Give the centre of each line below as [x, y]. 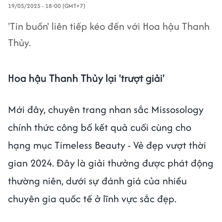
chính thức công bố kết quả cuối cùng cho [100, 127]
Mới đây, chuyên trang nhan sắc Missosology [106, 109]
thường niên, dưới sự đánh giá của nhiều [97, 181]
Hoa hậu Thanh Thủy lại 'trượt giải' [86, 78]
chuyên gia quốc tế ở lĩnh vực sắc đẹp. [92, 198]
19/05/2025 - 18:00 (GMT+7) [47, 6]
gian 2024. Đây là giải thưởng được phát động [111, 163]
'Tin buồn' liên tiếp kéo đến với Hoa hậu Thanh [109, 26]
